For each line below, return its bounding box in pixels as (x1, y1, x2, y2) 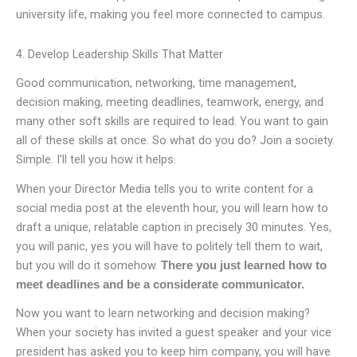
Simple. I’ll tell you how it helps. (16, 151, 176, 167)
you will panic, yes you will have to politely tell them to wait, (16, 238, 323, 253)
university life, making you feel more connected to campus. (16, 7, 325, 22)
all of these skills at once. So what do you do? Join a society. (16, 132, 335, 147)
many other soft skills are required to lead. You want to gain (16, 113, 328, 128)
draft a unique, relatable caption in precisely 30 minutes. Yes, (16, 219, 331, 234)
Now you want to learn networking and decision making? (16, 306, 310, 321)
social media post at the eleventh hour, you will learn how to (16, 200, 328, 215)
